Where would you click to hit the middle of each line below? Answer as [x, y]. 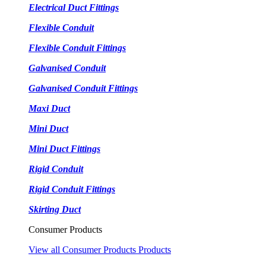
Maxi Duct [49, 108]
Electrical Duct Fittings [74, 7]
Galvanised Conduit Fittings [83, 88]
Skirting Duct [55, 209]
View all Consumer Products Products [100, 250]
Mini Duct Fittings [64, 149]
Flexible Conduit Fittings [77, 48]
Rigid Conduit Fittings [72, 189]
